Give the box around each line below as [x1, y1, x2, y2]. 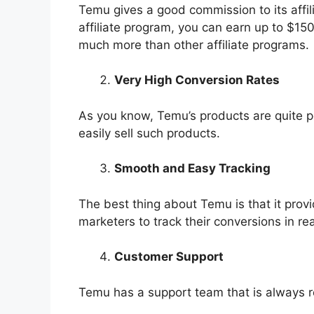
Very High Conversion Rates [114, 73, 280, 88]
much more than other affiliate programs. [78, 37, 309, 52]
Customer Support [114, 250, 224, 264]
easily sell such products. [78, 125, 220, 140]
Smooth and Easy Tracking [114, 161, 271, 176]
